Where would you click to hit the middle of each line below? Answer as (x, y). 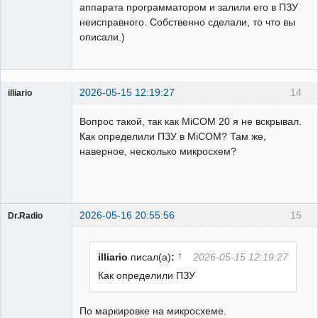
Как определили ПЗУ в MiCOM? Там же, (173, 137)
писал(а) (151, 257)
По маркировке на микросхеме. (153, 311)
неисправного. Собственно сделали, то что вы (187, 22)
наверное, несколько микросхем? (158, 152)
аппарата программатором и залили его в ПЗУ (189, 7)
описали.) (102, 37)
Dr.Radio (25, 216)
